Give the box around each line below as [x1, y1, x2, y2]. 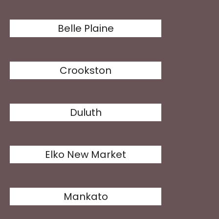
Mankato [63, 190, 108, 203]
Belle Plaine [57, 22, 114, 35]
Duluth [69, 106, 102, 119]
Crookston [60, 64, 112, 77]
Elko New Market [45, 148, 127, 161]
